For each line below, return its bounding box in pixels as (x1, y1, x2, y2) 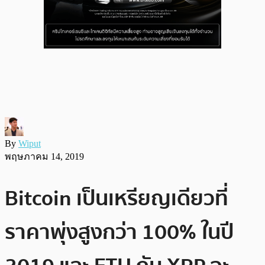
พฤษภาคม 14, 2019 (5, 151, 84, 161)
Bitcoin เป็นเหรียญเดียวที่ (5, 181, 228, 215)
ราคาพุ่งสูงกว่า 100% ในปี (5, 215, 234, 249)
